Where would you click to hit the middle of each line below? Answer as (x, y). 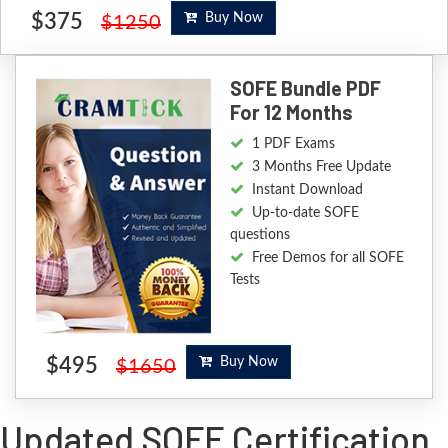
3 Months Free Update (322, 167)
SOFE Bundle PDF (306, 88)
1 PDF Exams (294, 144)
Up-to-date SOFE (306, 213)
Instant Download (308, 190)
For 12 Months (292, 112)
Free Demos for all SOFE (328, 258)
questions (260, 235)
